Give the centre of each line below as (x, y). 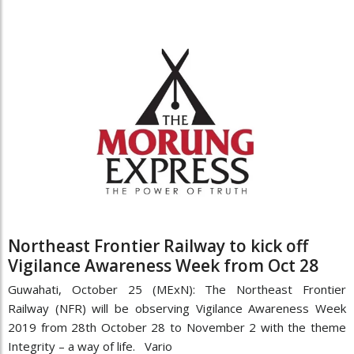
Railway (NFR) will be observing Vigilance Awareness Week (177, 308)
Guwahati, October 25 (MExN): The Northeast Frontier (177, 289)
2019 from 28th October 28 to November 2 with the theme (177, 327)
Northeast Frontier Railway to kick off (158, 245)
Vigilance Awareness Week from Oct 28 (163, 265)
